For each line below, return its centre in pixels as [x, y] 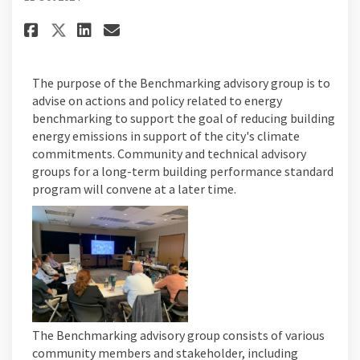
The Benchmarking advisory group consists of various [178, 335]
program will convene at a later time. [134, 188]
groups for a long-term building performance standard [183, 171]
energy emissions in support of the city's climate [166, 135]
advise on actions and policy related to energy [157, 100]
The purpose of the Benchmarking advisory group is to [181, 82]
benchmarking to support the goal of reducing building [184, 118]
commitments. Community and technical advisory [169, 153]
